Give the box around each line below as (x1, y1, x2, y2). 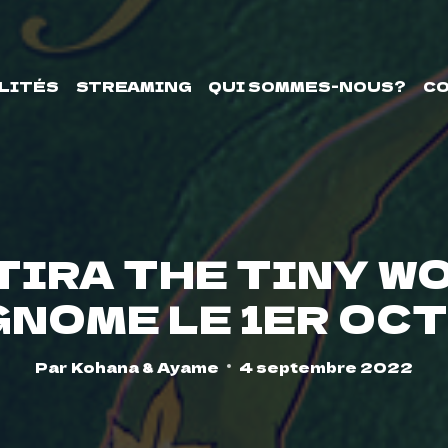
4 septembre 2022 (238, 355, 413, 377)
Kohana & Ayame (70, 355, 219, 377)
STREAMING (75, 75, 192, 96)
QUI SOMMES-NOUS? (208, 75, 407, 96)
